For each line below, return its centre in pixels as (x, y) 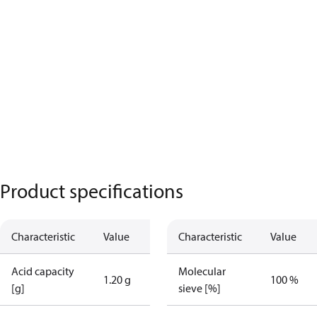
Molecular (202, 271)
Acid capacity (43, 271)
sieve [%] (200, 288)
